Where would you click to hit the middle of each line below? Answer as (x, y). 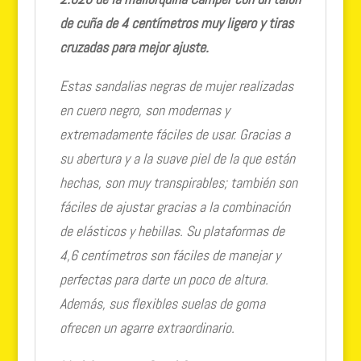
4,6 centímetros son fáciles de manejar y (170, 255)
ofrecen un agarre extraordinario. (147, 327)
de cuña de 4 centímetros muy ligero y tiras (176, 23)
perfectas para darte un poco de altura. (164, 279)
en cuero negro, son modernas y (144, 110)
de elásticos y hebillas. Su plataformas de (172, 230)
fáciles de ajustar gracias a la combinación (174, 206)
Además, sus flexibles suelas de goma (162, 303)
